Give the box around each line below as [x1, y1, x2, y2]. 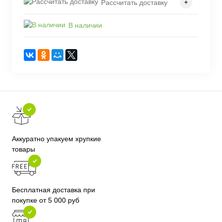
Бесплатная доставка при [12, 186, 95, 194]
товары [12, 145, 35, 154]
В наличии [68, 21, 102, 30]
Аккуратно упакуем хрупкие [12, 135, 101, 143]
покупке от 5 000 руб [12, 196, 79, 205]
